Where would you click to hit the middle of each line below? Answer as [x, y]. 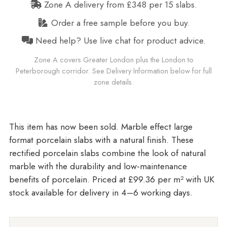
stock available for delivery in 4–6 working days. [101, 193]
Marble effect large [157, 127]
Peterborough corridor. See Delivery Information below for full [113, 70]
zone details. [113, 82]
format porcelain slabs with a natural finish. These [101, 140]
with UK [200, 180]
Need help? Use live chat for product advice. [119, 41]
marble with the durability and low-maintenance [98, 166]
